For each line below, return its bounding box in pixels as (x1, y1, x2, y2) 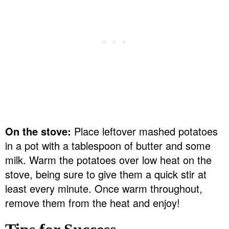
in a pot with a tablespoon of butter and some (5, 138, 211, 153)
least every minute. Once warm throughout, (5, 181, 202, 196)
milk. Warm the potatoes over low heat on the (5, 152, 212, 168)
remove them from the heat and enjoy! (5, 195, 180, 211)
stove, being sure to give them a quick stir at (5, 167, 207, 182)
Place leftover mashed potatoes (71, 124, 218, 139)
